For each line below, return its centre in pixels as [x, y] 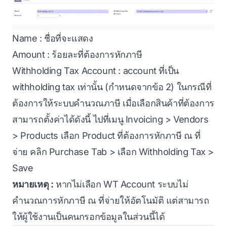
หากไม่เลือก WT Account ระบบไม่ [121, 184]
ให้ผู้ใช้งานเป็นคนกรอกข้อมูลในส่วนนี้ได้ [89, 216]
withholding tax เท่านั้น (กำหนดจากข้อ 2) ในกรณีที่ [112, 87]
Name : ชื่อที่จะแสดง [53, 38]
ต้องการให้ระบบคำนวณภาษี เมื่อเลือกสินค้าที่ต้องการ [113, 103]
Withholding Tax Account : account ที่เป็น [96, 70]
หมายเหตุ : [33, 184]
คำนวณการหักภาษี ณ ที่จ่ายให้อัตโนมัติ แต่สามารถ [111, 200]
